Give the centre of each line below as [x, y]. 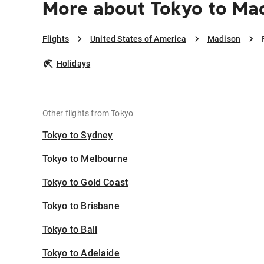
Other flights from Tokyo [88, 113]
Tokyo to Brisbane [81, 206]
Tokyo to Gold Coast [85, 183]
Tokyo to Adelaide [81, 253]
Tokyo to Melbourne [85, 159]
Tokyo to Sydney [77, 136]
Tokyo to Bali [70, 230]
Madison [224, 39]
